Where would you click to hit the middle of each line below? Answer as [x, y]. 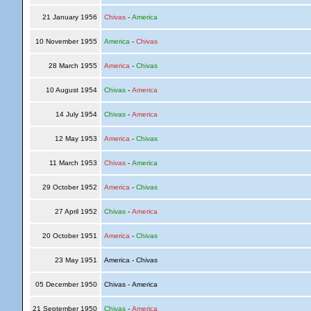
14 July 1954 [76, 114]
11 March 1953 [73, 163]
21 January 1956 [69, 17]
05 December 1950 [66, 284]
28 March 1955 [73, 66]
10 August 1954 [71, 90]
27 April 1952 [76, 211]
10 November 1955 [66, 41]
